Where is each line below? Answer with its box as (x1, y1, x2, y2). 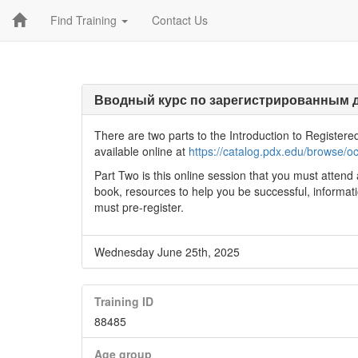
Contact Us (152, 12, 208, 28)
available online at (94, 143, 189, 159)
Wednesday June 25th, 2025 (94, 244, 240, 260)
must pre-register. (94, 199, 184, 215)
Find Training (50, 12, 120, 28)
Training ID (94, 293, 153, 309)
